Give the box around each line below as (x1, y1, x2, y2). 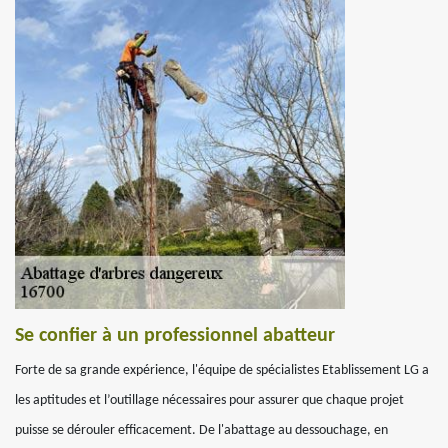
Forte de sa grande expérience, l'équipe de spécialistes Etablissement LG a (15, 363, 429, 378)
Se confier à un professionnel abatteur (15, 326, 335, 346)
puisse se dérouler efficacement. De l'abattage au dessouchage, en (15, 423, 388, 438)
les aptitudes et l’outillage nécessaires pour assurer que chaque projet (15, 393, 404, 408)
